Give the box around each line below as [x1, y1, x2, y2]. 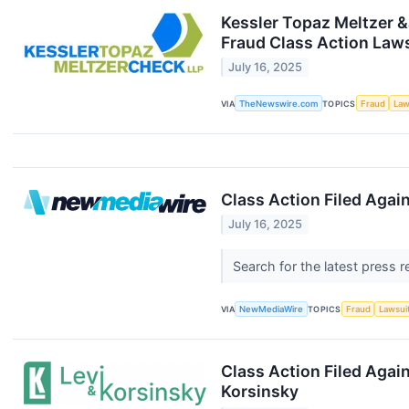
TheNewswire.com [239, 98, 319, 109]
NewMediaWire [239, 303, 304, 314]
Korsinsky [221, 382, 299, 402]
